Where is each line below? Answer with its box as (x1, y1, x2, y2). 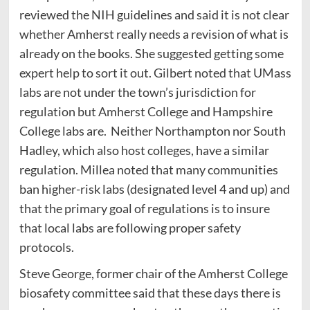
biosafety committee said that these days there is (19, 284, 281, 300)
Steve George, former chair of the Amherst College (19, 265, 288, 281)
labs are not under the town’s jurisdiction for (19, 84, 256, 100)
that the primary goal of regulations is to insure (19, 200, 270, 216)
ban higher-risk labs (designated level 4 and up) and (19, 181, 290, 197)
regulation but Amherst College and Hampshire (19, 103, 273, 119)
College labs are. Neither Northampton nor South (19, 122, 286, 138)
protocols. (19, 239, 74, 255)
